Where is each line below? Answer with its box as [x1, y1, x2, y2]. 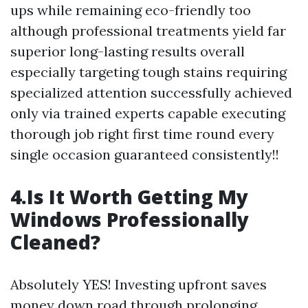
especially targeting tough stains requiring [10, 63, 287, 80]
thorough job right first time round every [10, 125, 274, 142]
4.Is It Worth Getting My [10, 184, 248, 210]
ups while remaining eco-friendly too [10, 1, 251, 19]
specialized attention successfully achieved [10, 84, 292, 101]
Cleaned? [10, 229, 100, 255]
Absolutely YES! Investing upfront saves [10, 276, 267, 293]
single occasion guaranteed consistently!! [10, 146, 279, 163]
